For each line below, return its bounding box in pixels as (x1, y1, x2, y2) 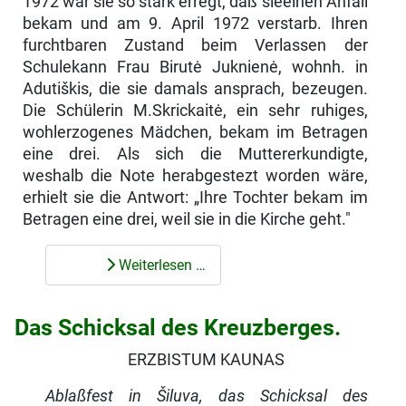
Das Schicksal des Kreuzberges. (14, 314, 341, 342)
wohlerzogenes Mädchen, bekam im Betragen (22, 122, 368, 141)
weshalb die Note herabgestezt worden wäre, (22, 166, 368, 185)
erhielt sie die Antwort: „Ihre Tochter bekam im (22, 188, 368, 207)
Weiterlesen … (114, 256, 206, 274)
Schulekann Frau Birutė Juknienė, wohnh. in (22, 57, 368, 76)
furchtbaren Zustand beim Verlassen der (22, 35, 368, 54)
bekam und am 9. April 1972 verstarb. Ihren (22, 14, 368, 33)
